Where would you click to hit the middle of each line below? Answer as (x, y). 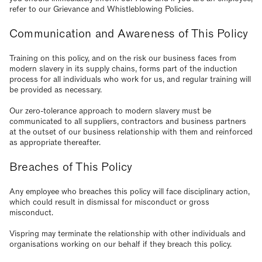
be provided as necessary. (56, 90)
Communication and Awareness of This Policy (129, 34)
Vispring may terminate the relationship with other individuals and (127, 234)
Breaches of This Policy (71, 167)
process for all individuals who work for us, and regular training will (130, 79)
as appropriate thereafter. (55, 142)
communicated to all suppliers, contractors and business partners (128, 121)
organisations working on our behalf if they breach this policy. (120, 244)
